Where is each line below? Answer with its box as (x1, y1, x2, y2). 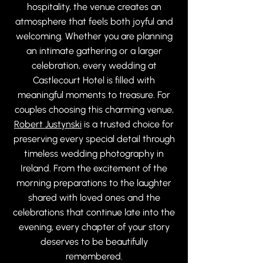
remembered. (65, 251, 123, 262)
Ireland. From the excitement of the (21, 163, 167, 174)
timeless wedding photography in (24, 148, 164, 159)
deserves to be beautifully (40, 236, 148, 247)
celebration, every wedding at (31, 60, 157, 71)
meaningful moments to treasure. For (18, 89, 170, 100)
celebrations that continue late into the (13, 207, 175, 218)
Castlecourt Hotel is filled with (33, 75, 155, 86)
